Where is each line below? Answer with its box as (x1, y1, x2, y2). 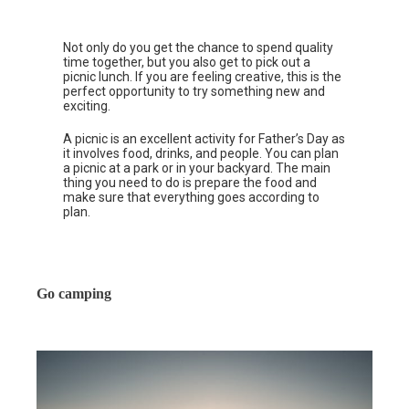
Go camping (37, 285, 111, 301)
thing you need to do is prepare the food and (63, 174, 318, 190)
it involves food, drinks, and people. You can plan (63, 145, 340, 161)
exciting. (63, 98, 111, 113)
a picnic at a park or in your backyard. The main (63, 160, 331, 175)
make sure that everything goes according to (63, 189, 320, 204)
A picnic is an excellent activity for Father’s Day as (63, 131, 346, 146)
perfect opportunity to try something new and (63, 83, 326, 99)
